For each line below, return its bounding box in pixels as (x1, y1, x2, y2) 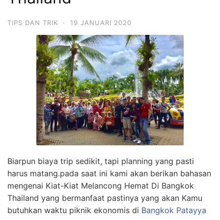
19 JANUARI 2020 (70, 19, 132, 27)
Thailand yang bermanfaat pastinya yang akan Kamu (7, 193, 202, 203)
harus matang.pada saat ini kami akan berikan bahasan (7, 168, 211, 178)
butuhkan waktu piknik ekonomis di (7, 205, 141, 215)
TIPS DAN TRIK (7, 19, 58, 27)
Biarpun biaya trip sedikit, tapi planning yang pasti (7, 156, 194, 166)
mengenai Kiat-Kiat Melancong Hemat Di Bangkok (7, 181, 194, 191)
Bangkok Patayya (141, 205, 206, 215)
